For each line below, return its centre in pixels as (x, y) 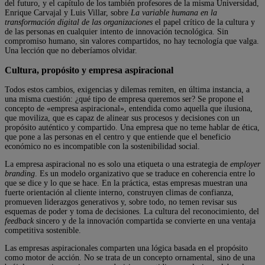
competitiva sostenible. (43, 231)
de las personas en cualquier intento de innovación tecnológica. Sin (117, 32)
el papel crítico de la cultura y (204, 22)
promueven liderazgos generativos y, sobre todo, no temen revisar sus (121, 202)
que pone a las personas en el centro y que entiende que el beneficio (118, 137)
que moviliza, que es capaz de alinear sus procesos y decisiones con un (122, 118)
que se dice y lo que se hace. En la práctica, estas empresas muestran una (126, 183)
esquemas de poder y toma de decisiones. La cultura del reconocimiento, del (132, 212)
